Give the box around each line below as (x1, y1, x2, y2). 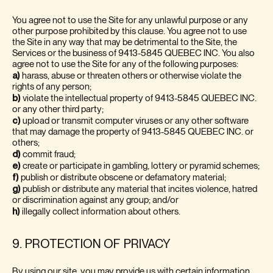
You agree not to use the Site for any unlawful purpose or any (12, 15, 248, 25)
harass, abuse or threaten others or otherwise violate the (22, 71, 241, 80)
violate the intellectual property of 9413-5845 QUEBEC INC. (23, 93, 257, 103)
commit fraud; (23, 149, 76, 159)
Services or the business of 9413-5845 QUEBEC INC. (12, 48, 220, 58)
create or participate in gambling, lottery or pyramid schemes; (23, 161, 260, 171)
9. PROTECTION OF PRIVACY (12, 238, 171, 251)
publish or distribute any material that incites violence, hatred (23, 184, 257, 194)
